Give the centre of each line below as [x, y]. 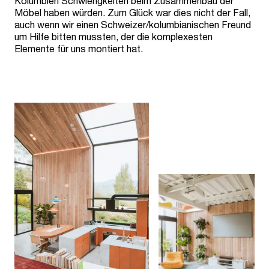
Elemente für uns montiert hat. [79, 49]
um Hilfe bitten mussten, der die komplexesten [113, 37]
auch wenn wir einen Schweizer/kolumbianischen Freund [133, 25]
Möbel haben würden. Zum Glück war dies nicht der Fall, [132, 13]
